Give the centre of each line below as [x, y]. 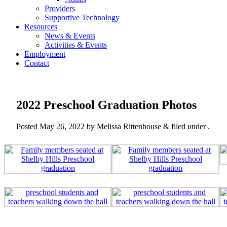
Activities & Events [76, 45]
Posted [28, 126]
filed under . [190, 126]
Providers [60, 8]
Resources [41, 27]
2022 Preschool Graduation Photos [106, 105]
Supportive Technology [82, 17]
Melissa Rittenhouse [129, 126]
